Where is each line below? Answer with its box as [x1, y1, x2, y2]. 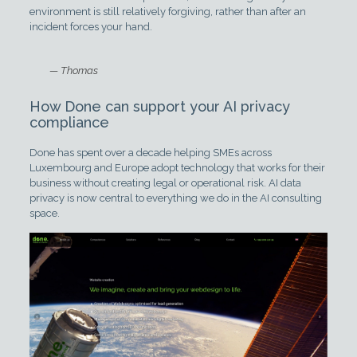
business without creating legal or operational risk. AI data [29, 177, 301, 190]
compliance [29, 114, 109, 131]
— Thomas [49, 65, 98, 77]
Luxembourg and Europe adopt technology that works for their [29, 162, 325, 175]
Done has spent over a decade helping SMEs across [29, 147, 272, 159]
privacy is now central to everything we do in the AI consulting [29, 192, 322, 205]
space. [29, 207, 60, 220]
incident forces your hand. [29, 21, 152, 33]
